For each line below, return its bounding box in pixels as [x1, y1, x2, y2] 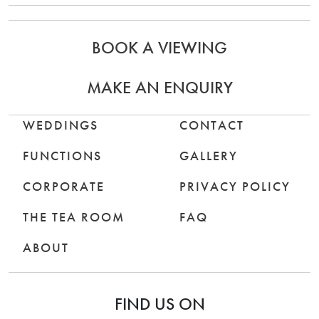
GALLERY [179, 147, 238, 164]
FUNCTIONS [23, 147, 102, 164]
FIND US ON [114, 292, 205, 315]
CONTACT [179, 116, 244, 133]
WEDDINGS [23, 116, 98, 133]
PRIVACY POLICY [179, 177, 291, 194]
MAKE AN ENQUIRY [86, 75, 233, 98]
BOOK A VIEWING [92, 36, 227, 58]
